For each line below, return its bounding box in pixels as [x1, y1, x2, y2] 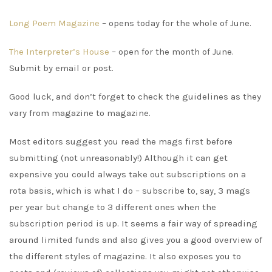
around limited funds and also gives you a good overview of [9, 234, 262, 245]
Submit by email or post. [9, 62, 114, 73]
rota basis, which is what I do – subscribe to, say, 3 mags [9, 185, 250, 196]
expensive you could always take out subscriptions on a [9, 168, 246, 180]
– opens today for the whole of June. [100, 17, 251, 29]
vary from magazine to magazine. [9, 107, 151, 118]
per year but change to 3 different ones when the [9, 201, 216, 212]
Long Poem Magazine [9, 17, 100, 29]
